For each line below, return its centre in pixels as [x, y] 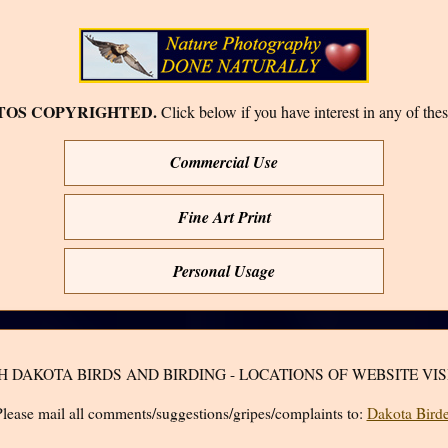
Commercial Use [224, 162]
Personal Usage [224, 270]
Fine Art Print [224, 216]
